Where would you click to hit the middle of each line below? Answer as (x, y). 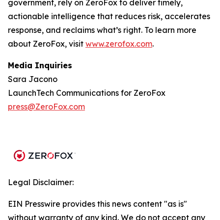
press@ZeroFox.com (46, 107)
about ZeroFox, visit (47, 44)
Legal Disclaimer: (41, 182)
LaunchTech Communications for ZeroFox (87, 93)
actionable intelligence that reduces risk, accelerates (109, 16)
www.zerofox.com (119, 44)
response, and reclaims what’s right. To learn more (102, 30)
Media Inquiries (40, 65)
